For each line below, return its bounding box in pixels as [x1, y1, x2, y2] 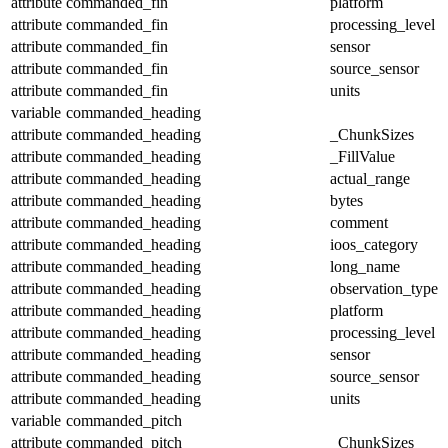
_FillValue [330, 147, 395, 165]
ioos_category [330, 235, 418, 253]
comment [330, 213, 388, 231]
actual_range [330, 169, 410, 187]
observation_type [330, 279, 438, 297]
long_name [330, 257, 400, 275]
